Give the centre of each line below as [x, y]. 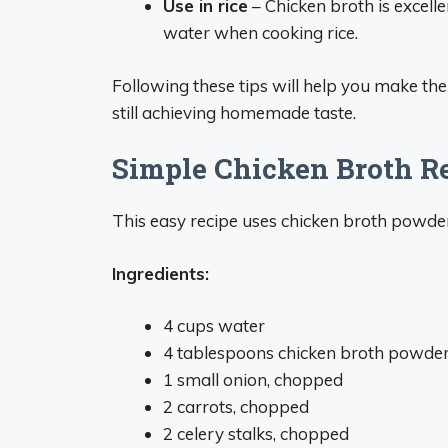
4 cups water [214, 325]
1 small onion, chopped [253, 379]
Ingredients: [160, 273]
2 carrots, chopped [236, 406]
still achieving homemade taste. [234, 112]
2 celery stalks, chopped [256, 433]
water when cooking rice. [260, 32]
